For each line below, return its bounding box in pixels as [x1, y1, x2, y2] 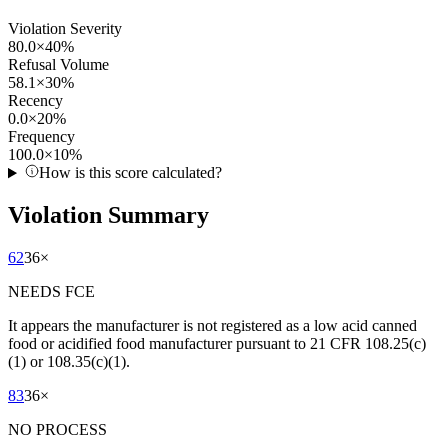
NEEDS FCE [8, 283, 95, 301]
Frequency [8, 128, 75, 146]
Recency [8, 92, 63, 110]
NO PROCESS [8, 421, 107, 439]
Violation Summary [8, 202, 209, 229]
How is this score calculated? [38, 164, 222, 182]
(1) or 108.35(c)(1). [8, 353, 130, 371]
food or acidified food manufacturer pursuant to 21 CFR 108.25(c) [8, 335, 426, 353]
